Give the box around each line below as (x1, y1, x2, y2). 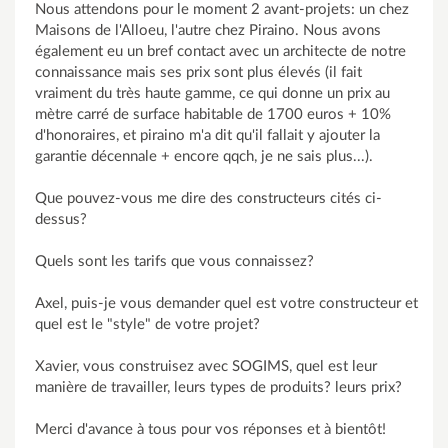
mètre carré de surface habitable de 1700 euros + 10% (35, 107, 391, 122)
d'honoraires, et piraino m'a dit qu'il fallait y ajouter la (35, 128, 380, 143)
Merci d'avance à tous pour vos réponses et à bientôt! (35, 422, 386, 437)
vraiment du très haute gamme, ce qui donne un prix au (35, 86, 390, 101)
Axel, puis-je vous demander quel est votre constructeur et (35, 296, 418, 311)
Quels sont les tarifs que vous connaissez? (35, 254, 314, 269)
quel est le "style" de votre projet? (35, 317, 260, 332)
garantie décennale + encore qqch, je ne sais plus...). (35, 149, 373, 164)
